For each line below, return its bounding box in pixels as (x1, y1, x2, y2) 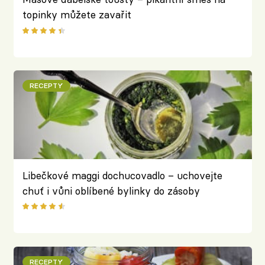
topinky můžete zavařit (22, 8, 131, 21)
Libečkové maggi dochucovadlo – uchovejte (22, 169, 222, 182)
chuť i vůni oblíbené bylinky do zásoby (22, 185, 200, 197)
